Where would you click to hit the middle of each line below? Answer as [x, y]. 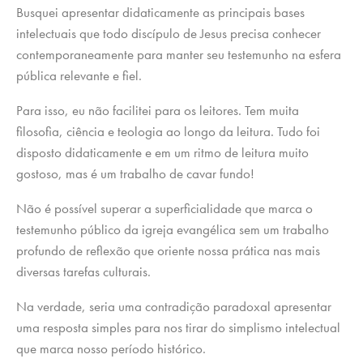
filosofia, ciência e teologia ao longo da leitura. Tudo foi [168, 132]
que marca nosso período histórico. [111, 349]
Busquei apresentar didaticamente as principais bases [160, 13]
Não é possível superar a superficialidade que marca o [164, 209]
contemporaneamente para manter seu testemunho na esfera [179, 55]
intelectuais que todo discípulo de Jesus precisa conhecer [169, 34]
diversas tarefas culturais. [83, 272]
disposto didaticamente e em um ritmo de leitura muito [162, 153]
